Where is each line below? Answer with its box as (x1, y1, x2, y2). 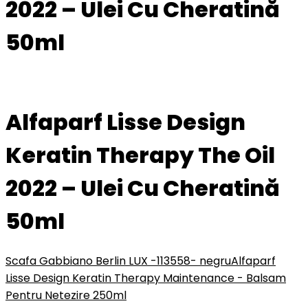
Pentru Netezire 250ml (5, 287, 126, 304)
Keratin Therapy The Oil (5, 139, 275, 170)
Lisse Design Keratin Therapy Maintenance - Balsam (5, 270, 286, 287)
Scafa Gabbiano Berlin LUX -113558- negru (5, 253, 231, 269)
